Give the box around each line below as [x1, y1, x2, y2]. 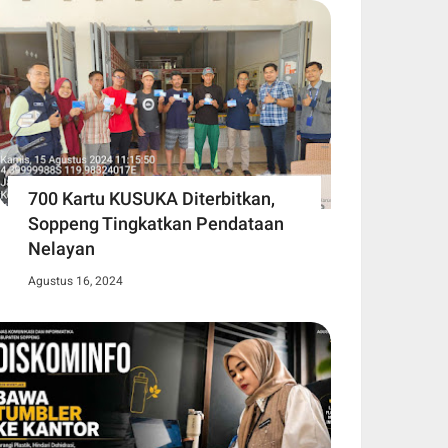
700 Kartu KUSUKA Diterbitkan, [28, 187, 275, 209]
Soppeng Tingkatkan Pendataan [28, 212, 284, 234]
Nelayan [28, 237, 95, 259]
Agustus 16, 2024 [28, 273, 123, 288]
